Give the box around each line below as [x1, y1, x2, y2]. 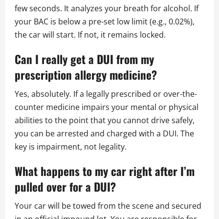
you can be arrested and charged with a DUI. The [15, 128, 194, 139]
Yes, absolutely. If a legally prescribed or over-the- [15, 88, 197, 99]
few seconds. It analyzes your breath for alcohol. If [15, 2, 198, 14]
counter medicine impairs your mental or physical [15, 101, 198, 112]
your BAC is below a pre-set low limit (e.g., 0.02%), [15, 16, 195, 27]
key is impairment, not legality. [15, 141, 127, 152]
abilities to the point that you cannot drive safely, [15, 114, 195, 126]
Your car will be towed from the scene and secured [15, 200, 201, 211]
